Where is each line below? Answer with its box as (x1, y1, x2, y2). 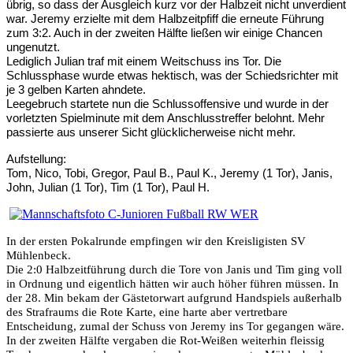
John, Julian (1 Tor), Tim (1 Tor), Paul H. (6, 181, 210, 195)
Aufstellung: (6, 153, 66, 166)
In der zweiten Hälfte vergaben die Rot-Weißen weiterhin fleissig (6, 334, 325, 347)
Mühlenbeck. (6, 249, 71, 262)
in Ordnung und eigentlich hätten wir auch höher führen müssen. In (6, 277, 339, 291)
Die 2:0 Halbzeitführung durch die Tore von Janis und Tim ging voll (6, 263, 342, 277)
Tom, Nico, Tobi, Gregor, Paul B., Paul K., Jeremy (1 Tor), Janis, (6, 167, 333, 180)
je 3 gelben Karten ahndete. (6, 84, 146, 97)
